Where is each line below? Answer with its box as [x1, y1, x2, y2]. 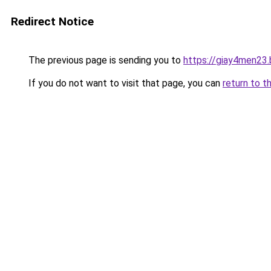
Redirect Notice [11, 15, 94, 28]
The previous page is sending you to [26, 54, 183, 66]
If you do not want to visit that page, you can [26, 77, 223, 89]
